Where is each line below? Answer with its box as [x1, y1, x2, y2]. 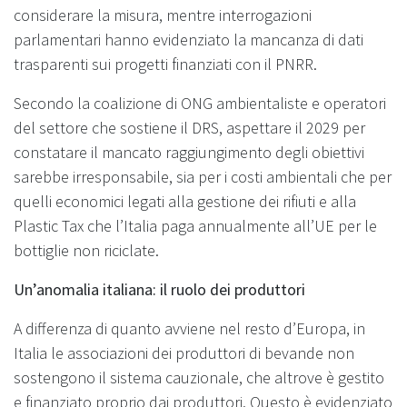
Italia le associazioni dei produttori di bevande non [14, 342, 354, 363]
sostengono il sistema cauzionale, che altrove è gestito [14, 366, 384, 388]
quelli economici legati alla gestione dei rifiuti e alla [14, 190, 356, 212]
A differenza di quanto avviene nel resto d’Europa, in [14, 317, 365, 339]
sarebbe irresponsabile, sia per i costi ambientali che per [14, 165, 392, 187]
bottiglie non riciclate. [14, 239, 159, 261]
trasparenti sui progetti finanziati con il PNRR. [14, 53, 317, 74]
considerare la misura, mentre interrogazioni [14, 4, 312, 25]
